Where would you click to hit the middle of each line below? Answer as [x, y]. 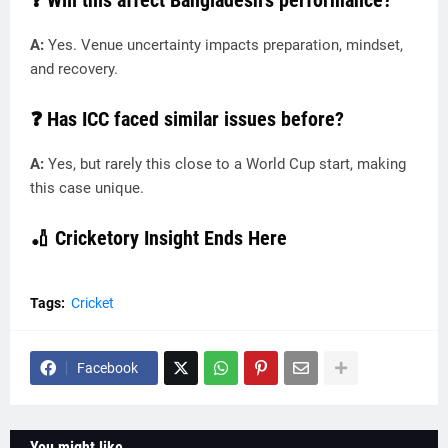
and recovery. [74, 69]
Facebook [107, 368]
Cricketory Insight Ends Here [171, 238]
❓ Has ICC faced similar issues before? [187, 119]
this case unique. [87, 188]
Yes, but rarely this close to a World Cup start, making [227, 164]
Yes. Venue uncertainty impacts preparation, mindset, [225, 45]
